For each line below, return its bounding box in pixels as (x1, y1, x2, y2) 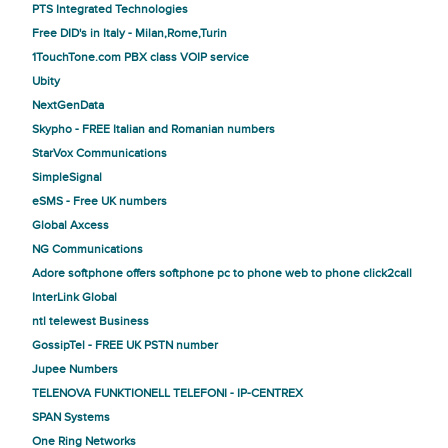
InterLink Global (32, 290, 117, 304)
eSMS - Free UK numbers (32, 194, 167, 208)
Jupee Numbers (32, 362, 118, 376)
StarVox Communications (32, 146, 167, 160)
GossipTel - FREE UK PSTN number (32, 338, 218, 352)
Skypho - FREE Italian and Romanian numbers (32, 122, 275, 136)
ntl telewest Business (32, 314, 149, 328)
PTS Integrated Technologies (32, 2, 188, 16)
